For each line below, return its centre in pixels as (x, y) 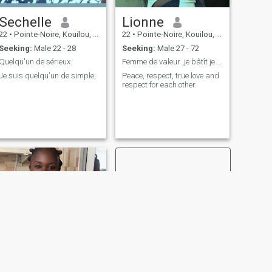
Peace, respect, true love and (170, 75)
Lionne (143, 22)
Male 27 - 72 (177, 48)
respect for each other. (159, 84)
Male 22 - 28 (54, 48)
